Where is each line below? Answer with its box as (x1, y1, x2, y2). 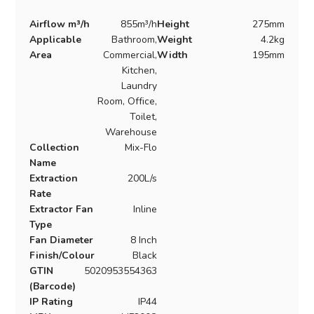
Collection (29, 141, 79, 155)
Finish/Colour (29, 249, 95, 263)
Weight (157, 33, 192, 47)
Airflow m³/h (29, 18, 90, 32)
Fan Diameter (29, 233, 93, 247)
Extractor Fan (29, 203, 93, 217)
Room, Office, (97, 95, 157, 109)
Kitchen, (122, 64, 157, 78)
